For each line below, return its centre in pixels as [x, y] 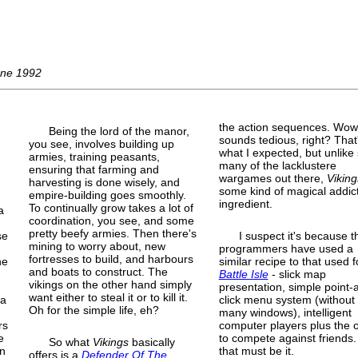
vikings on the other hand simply [111, 284]
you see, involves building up [102, 143]
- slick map [297, 274]
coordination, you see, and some [112, 220]
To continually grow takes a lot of [111, 207]
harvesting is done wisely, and [105, 182]
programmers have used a [286, 248]
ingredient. [245, 203]
